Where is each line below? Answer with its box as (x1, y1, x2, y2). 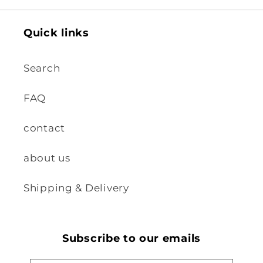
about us (23, 151, 70, 164)
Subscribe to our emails (62, 231, 201, 245)
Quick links (23, 25, 89, 39)
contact (23, 122, 66, 134)
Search (23, 62, 60, 74)
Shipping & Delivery (23, 181, 129, 194)
